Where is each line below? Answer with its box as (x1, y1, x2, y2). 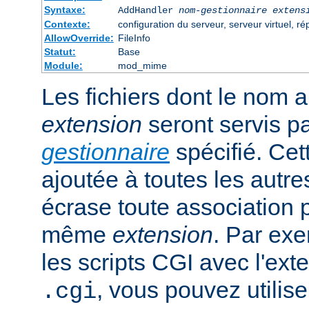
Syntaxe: (43, 4, 86, 16)
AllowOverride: (43, 32, 114, 44)
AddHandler (117, 5, 179, 17)
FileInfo (117, 32, 150, 44)
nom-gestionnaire (178, 5, 267, 17)
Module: (43, 60, 83, 72)
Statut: (43, 46, 76, 58)
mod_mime (117, 60, 167, 72)
